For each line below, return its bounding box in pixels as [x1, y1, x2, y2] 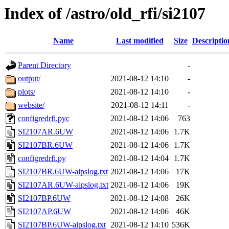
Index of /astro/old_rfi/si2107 [4, 4, 205, 22]
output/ [18, 74, 40, 83]
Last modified [116, 36, 164, 45]
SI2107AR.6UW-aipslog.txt [18, 180, 108, 190]
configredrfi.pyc [18, 114, 70, 123]
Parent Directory [18, 61, 71, 70]
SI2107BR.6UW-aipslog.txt [18, 167, 108, 176]
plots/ [18, 87, 35, 97]
